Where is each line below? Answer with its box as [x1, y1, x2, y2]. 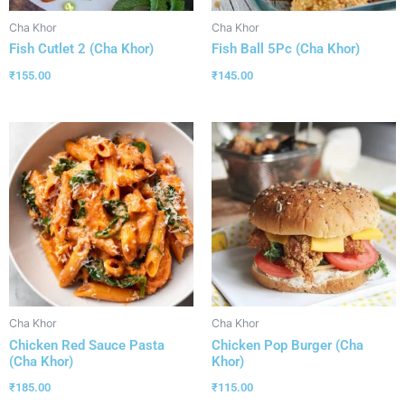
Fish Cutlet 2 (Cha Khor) [9, 41, 154, 58]
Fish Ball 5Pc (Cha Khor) [212, 41, 360, 58]
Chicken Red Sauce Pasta [9, 336, 165, 353]
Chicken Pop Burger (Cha [212, 336, 363, 353]
